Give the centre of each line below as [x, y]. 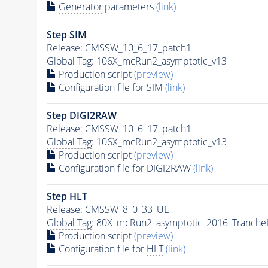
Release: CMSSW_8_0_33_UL [107, 209]
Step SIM [66, 34]
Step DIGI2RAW [81, 115]
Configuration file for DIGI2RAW [124, 168]
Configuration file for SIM [110, 87]
